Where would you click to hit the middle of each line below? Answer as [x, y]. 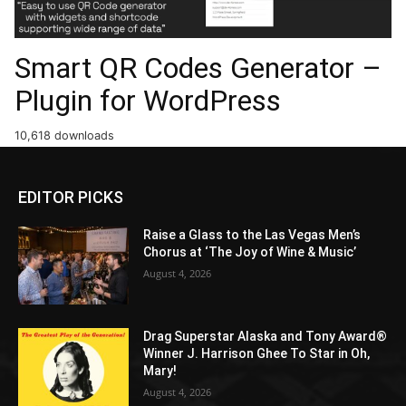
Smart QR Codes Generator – [198, 68]
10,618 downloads [64, 136]
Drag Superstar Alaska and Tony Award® [266, 336]
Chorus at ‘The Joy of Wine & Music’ [250, 252]
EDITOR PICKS [71, 198]
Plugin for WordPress [148, 101]
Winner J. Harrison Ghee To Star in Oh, [257, 353]
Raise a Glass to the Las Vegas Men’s [252, 235]
